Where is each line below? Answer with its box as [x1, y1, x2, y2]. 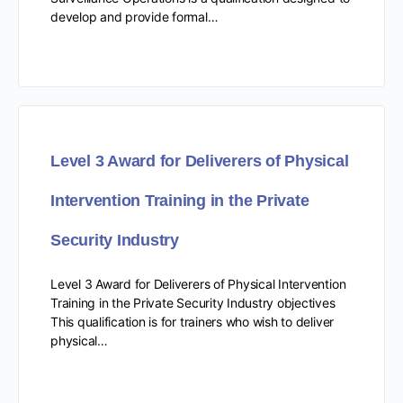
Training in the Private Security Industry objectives [50, 294, 336, 310]
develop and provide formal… [50, 8, 219, 24]
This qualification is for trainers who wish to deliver [50, 313, 335, 329]
